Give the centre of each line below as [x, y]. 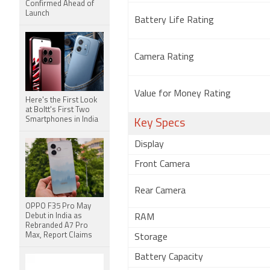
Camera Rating [164, 57]
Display [149, 145]
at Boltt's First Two [58, 110]
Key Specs [159, 124]
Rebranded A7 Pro [57, 226]
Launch [37, 14]
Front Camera [162, 165]
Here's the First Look [61, 100]
